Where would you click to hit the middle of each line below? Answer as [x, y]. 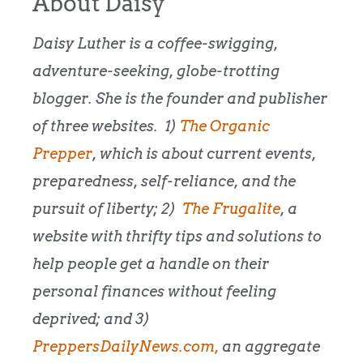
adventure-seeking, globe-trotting [156, 70]
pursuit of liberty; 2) [107, 208]
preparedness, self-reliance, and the [164, 181]
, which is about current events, [204, 153]
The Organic [225, 126]
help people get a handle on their [151, 263]
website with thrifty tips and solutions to [177, 236]
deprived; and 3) [91, 318]
